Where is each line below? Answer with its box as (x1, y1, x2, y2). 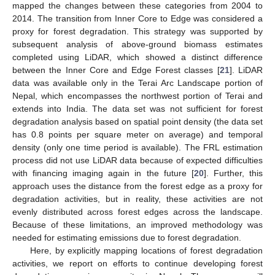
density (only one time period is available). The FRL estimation (12, 142, 263, 152)
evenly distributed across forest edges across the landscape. (12, 206, 263, 217)
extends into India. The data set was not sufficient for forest (12, 103, 263, 114)
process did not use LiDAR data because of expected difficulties (12, 155, 263, 165)
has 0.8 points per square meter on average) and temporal (12, 129, 263, 139)
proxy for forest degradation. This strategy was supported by (12, 26, 263, 36)
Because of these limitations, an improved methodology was (12, 219, 263, 230)
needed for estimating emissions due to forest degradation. (12, 232, 241, 242)
